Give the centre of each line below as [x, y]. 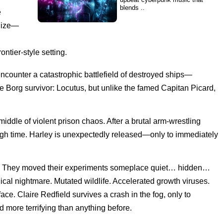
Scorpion [139, 183]
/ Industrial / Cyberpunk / [155, 50]
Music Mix [141, 93]
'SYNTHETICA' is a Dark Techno [167, 42]
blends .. [132, 8]
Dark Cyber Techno [161, 83]
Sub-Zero [139, 133]
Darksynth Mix [141, 58]
